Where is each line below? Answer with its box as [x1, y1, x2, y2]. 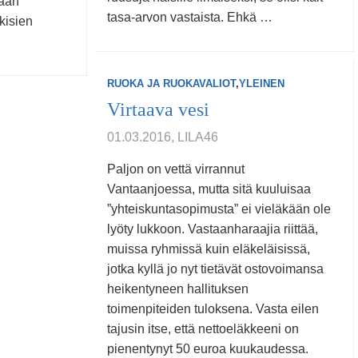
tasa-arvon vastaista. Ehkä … [107, 10, 272, 24]
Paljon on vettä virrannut [107, 162, 245, 176]
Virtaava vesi [107, 99, 209, 120]
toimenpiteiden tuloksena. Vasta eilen [107, 302, 319, 316]
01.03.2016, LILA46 [107, 130, 218, 144]
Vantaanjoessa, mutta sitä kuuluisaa [107, 182, 311, 196]
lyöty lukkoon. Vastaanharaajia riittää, [107, 222, 318, 236]
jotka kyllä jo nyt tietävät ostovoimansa [107, 262, 324, 276]
